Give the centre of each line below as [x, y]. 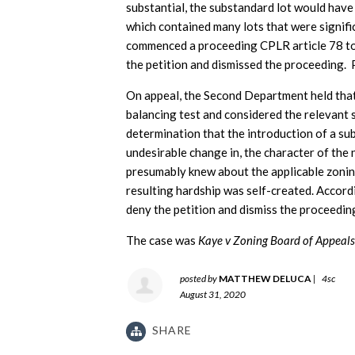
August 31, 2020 [213, 295]
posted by [199, 279]
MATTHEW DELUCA [265, 279]
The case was [162, 240]
